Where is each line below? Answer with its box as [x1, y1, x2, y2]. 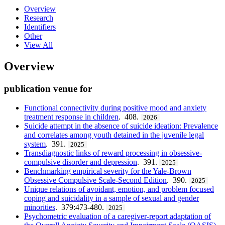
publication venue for [4, 83, 92, 94]
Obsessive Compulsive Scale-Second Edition [24, 176, 167, 185]
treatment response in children [24, 113, 119, 122]
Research [24, 13, 53, 22]
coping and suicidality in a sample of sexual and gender [24, 194, 199, 203]
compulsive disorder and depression [24, 158, 137, 167]
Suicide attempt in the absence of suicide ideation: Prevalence [24, 122, 218, 131]
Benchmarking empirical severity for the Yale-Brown [24, 167, 191, 176]
